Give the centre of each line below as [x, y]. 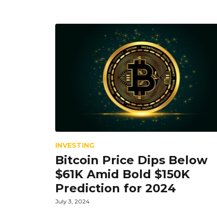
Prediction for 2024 [116, 188]
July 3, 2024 [72, 201]
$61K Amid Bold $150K [123, 174]
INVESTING [75, 145]
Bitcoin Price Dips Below [131, 160]
